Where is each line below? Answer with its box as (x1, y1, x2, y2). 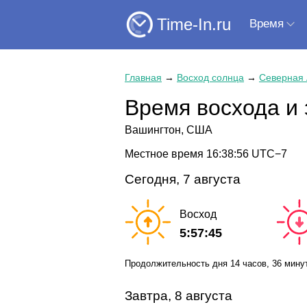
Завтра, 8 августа (125, 288, 232, 303)
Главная (125, 72, 162, 83)
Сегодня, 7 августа (125, 171, 241, 186)
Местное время (125, 147, 206, 160)
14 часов (230, 258, 267, 269)
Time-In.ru (157, 14, 231, 34)
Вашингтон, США (125, 124, 212, 136)
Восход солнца (177, 72, 244, 83)
